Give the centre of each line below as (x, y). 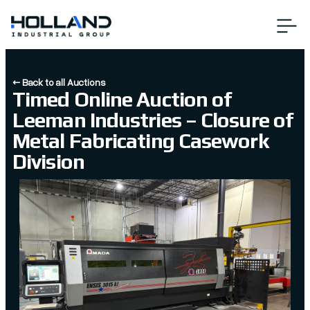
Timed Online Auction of (122, 99)
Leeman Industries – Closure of (153, 120)
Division (48, 162)
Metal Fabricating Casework (140, 141)
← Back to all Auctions (59, 82)
